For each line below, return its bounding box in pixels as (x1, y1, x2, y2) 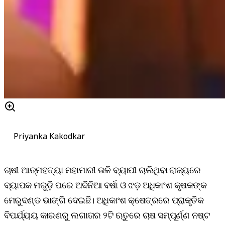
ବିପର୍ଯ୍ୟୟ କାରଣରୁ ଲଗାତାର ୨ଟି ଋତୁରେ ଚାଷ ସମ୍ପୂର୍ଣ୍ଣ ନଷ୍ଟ (4, 210, 210, 220)
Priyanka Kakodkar (14, 130, 85, 142)
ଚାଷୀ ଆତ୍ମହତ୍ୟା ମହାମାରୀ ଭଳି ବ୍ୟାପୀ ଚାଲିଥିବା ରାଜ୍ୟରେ (4, 165, 201, 175)
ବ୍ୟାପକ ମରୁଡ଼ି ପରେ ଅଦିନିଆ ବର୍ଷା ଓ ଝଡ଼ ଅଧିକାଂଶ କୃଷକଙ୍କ (4, 180, 207, 190)
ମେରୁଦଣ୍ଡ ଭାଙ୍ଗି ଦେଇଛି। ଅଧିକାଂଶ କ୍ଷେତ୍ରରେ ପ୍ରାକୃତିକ (4, 195, 204, 205)
